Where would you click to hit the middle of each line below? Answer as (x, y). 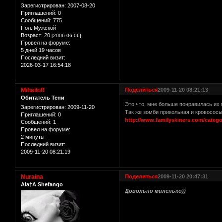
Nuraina (32, 177)
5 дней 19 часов (41, 50)
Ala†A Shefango (42, 184)
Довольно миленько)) (156, 191)
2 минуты (33, 137)
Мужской (44, 28)
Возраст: (32, 35)
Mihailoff (33, 90)
